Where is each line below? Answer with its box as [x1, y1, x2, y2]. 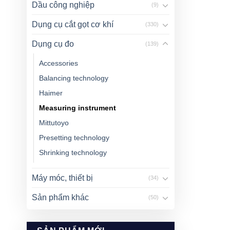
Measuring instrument [39, 104, 116, 112]
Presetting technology [39, 133, 109, 142]
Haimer [39, 89, 63, 97]
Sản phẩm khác [32, 193, 89, 202]
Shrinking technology [39, 148, 107, 157]
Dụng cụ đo [32, 40, 74, 48]
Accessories [39, 59, 78, 67]
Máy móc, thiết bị [32, 174, 93, 182]
